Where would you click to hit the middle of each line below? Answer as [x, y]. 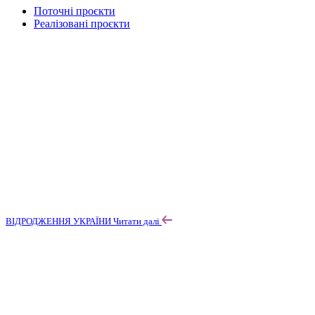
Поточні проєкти [75, 11]
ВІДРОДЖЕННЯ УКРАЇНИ [59, 221]
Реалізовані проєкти [82, 23]
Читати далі [137, 221]
